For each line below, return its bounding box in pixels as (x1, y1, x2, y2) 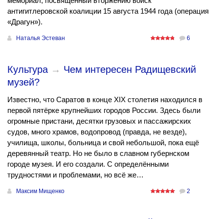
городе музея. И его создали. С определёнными (7, 159, 169, 168)
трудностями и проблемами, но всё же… (7, 170, 144, 179)
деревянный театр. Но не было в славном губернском (7, 149, 189, 157)
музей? (7, 76, 40, 88)
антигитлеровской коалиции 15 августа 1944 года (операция (7, 6, 209, 15)
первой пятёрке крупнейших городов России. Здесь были (7, 106, 200, 114)
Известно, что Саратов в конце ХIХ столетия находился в (7, 95, 202, 104)
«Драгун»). (7, 17, 43, 26)
